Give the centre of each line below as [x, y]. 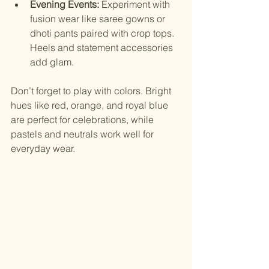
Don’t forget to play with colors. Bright [92, 91]
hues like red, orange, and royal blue [91, 105]
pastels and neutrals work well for [83, 134]
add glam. [52, 62]
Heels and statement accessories [103, 48]
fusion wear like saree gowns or [99, 19]
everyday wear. [43, 149]
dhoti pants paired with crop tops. [103, 33]
